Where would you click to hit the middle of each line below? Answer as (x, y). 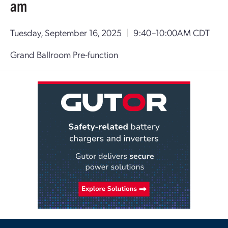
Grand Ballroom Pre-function (64, 54)
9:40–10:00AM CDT (172, 32)
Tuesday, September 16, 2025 (66, 32)
